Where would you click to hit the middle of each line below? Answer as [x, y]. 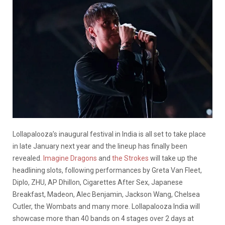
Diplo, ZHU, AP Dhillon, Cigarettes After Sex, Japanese [98, 182]
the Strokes [130, 158]
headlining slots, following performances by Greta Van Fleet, [107, 170]
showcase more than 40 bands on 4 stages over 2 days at [103, 218]
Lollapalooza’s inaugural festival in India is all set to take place [109, 134]
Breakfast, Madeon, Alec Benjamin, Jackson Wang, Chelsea [106, 194]
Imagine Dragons [70, 158]
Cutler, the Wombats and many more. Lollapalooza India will [106, 206]
